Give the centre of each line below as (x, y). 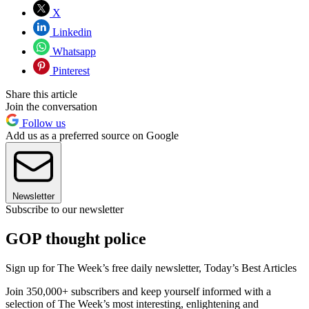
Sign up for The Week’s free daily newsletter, (105, 268)
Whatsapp (73, 52)
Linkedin (71, 32)
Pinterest (70, 71)
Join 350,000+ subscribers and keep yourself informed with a (138, 292)
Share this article (41, 94)
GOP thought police (76, 239)
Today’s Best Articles (250, 268)
